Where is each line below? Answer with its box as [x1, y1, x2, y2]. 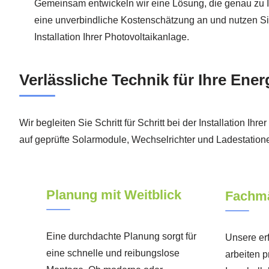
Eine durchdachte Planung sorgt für [46, 231, 196, 241]
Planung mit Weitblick [46, 187, 181, 202]
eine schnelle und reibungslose [46, 247, 180, 258]
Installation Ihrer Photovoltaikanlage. [34, 31, 189, 42]
